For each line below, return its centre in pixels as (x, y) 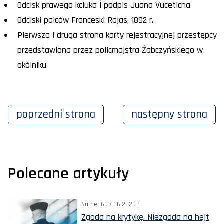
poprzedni (41, 115)
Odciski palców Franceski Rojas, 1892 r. (86, 20)
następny (154, 115)
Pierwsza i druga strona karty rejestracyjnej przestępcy (117, 35)
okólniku (32, 65)
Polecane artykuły (68, 174)
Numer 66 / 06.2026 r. (111, 205)
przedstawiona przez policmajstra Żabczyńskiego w (110, 50)
